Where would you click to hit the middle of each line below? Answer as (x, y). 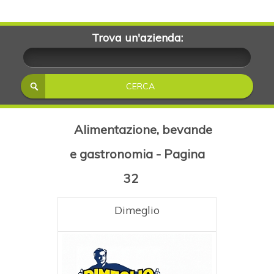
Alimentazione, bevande (143, 129)
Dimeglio (137, 210)
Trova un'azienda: (137, 38)
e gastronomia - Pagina (137, 154)
